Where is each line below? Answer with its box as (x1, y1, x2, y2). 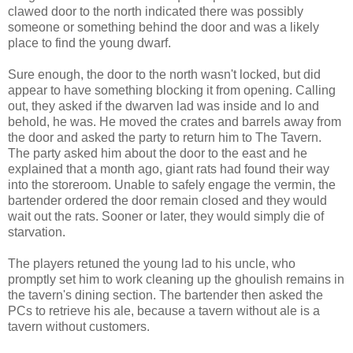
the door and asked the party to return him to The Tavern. (8, 130, 321, 144)
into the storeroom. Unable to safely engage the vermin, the (8, 177, 336, 191)
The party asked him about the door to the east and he (8, 146, 307, 160)
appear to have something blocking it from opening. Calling (8, 83, 336, 97)
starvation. (8, 225, 65, 239)
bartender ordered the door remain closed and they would (8, 193, 327, 207)
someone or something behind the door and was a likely (8, 20, 319, 34)
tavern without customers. (8, 319, 150, 333)
